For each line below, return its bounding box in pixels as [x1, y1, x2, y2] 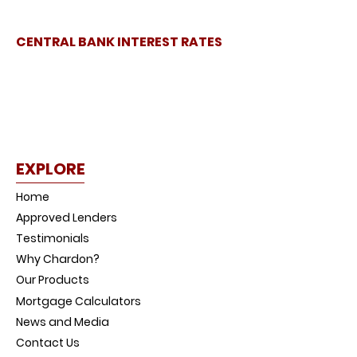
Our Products [16, 271, 89, 288]
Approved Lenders [16, 209, 117, 226]
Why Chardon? [16, 250, 100, 267]
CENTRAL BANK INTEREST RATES [16, 33, 222, 52]
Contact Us [16, 334, 80, 351]
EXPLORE [16, 158, 85, 181]
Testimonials [16, 229, 89, 246]
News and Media [16, 313, 109, 330]
